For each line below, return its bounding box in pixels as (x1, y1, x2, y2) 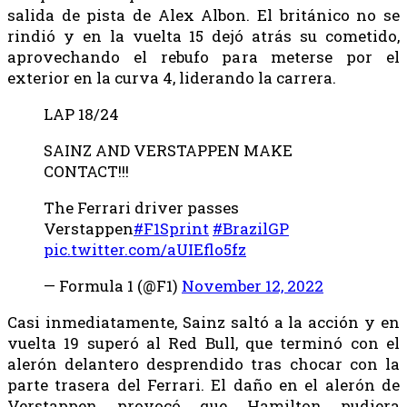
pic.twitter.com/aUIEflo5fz (44, 238, 246, 260)
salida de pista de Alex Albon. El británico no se (7, 4, 400, 25)
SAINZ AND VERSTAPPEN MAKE (44, 139, 293, 161)
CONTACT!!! (44, 160, 129, 182)
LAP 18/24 (44, 103, 119, 124)
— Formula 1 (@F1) (44, 274, 182, 296)
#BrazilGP (213, 217, 289, 239)
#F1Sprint (134, 217, 209, 239)
